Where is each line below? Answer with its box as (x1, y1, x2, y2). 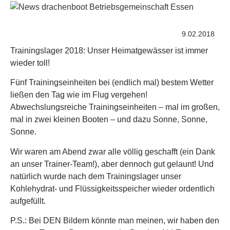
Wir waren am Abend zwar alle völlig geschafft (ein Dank (10, 147, 215, 156)
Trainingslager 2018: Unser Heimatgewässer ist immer (10, 46, 208, 55)
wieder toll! (10, 58, 50, 67)
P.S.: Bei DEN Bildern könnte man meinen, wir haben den (10, 216, 219, 225)
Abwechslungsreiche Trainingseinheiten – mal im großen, (10, 103, 220, 112)
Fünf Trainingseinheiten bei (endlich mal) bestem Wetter (10, 78, 214, 87)
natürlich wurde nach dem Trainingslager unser (10, 171, 181, 181)
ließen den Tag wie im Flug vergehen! (10, 90, 147, 100)
